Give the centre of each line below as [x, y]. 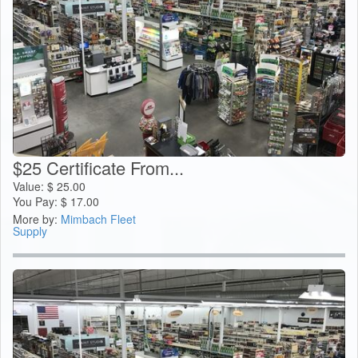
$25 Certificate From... [98, 168]
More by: [37, 219]
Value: [30, 187]
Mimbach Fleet [98, 219]
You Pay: [37, 202]
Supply [30, 231]
